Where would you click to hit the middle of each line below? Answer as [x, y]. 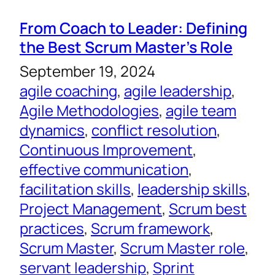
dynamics [52, 130]
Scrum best [208, 209]
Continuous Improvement [106, 150]
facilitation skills [75, 189]
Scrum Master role [183, 248]
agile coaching [68, 91]
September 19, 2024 [87, 71]
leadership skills [192, 189]
